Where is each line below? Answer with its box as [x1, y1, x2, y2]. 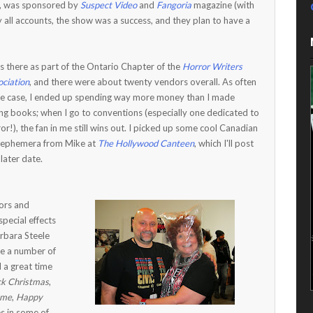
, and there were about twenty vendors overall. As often [29, 76, 256, 87]
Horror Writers [182, 61, 242, 72]
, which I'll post [194, 138, 254, 149]
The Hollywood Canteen [98, 138, 194, 149]
